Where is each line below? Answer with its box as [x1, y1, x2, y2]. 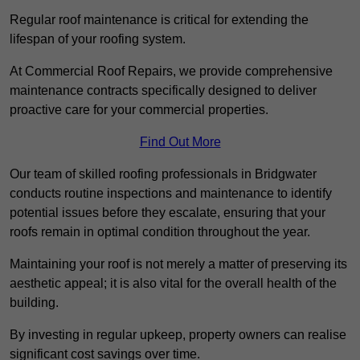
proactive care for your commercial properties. [10, 103, 268, 117]
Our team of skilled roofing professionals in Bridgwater [10, 167, 317, 182]
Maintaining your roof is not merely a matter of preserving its [10, 257, 347, 272]
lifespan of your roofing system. [10, 32, 186, 47]
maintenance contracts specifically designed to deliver [10, 84, 317, 98]
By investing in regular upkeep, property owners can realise [10, 328, 346, 342]
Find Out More [139, 135, 221, 149]
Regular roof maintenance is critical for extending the [10, 13, 309, 27]
